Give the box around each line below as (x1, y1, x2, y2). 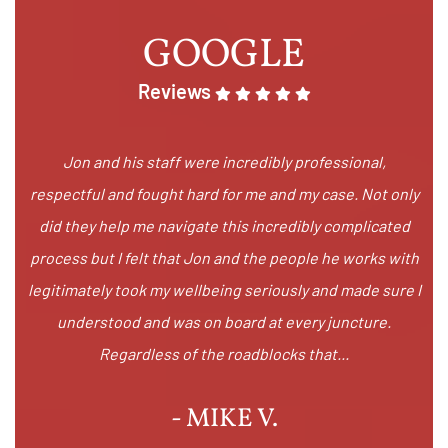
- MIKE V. (170, 400, 278, 437)
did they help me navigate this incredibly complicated (38, 215, 410, 235)
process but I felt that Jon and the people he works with (29, 247, 419, 267)
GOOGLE (143, 27, 305, 84)
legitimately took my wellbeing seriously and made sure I (27, 279, 421, 299)
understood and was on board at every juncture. (57, 311, 391, 331)
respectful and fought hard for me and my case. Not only (29, 183, 419, 203)
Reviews (137, 78, 211, 103)
